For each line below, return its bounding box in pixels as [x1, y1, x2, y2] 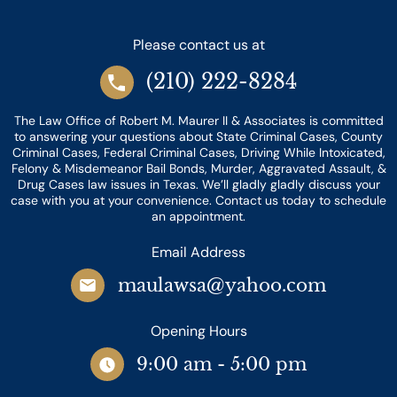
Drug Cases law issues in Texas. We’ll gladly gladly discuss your [17, 175, 380, 192]
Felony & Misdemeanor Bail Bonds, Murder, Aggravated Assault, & [11, 160, 386, 176]
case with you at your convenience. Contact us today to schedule [11, 191, 386, 208]
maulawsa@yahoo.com [117, 275, 326, 297]
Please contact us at [132, 35, 265, 54]
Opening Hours [150, 322, 247, 341]
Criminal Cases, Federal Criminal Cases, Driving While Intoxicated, [12, 144, 385, 160]
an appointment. [152, 207, 245, 224]
